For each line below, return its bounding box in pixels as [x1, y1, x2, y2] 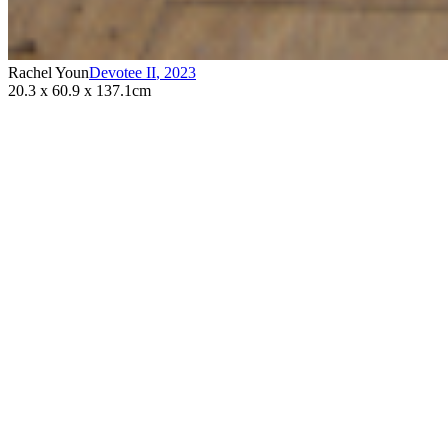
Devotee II [89, 63, 156, 81]
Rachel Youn [8, 63, 89, 81]
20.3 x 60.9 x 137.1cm [8, 81, 151, 99]
